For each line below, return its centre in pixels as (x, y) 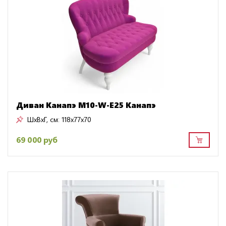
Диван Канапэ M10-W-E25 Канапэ (86, 104)
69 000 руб (37, 140)
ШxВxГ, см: (43, 119)
